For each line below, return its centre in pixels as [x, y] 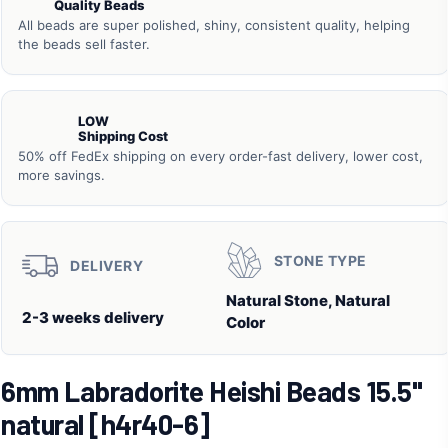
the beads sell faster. [84, 44]
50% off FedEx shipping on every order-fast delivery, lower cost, [220, 156]
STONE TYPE [320, 260]
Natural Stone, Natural [307, 301]
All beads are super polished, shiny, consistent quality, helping [214, 25]
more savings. [61, 175]
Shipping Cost [123, 136]
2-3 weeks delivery [93, 317]
